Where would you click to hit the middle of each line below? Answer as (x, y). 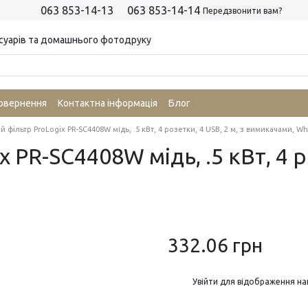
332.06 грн (215, 245)
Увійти (205, 281)
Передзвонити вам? (242, 10)
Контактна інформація (108, 103)
